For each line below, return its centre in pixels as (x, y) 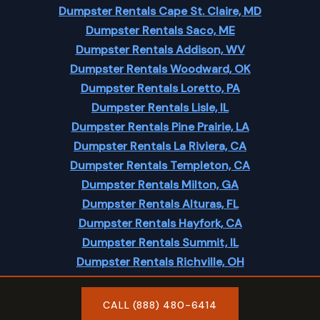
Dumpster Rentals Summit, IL (160, 242)
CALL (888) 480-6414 (160, 305)
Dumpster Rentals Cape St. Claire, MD (160, 11)
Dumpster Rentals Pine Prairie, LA (160, 127)
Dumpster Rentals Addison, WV (160, 50)
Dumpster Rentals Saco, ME (160, 30)
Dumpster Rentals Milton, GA (160, 185)
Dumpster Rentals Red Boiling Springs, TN (160, 281)
